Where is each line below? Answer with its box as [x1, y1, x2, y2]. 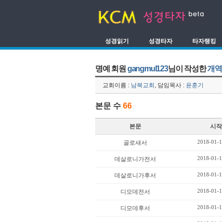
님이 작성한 [167, 64, 208, 73]
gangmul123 [127, 64, 168, 73]
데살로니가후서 [114, 172, 156, 179]
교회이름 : [103, 82, 131, 89]
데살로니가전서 [114, 156, 156, 163]
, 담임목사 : [155, 82, 186, 89]
